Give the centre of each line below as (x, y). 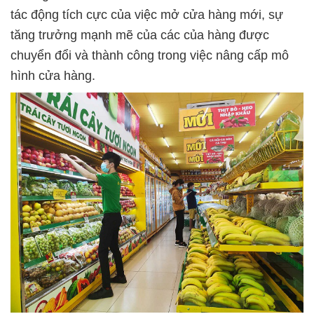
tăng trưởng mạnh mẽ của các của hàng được (140, 35)
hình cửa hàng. (53, 76)
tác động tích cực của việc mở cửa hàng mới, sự (147, 15)
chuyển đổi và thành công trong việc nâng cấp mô (150, 56)
